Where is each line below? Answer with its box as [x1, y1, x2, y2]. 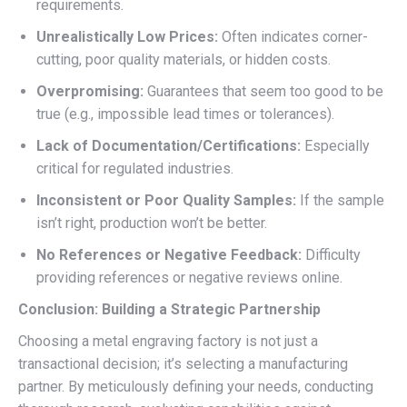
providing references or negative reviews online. [36, 268, 342, 286]
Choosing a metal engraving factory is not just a [18, 332, 318, 350]
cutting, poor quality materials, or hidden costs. [36, 50, 331, 68]
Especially [301, 136, 370, 154]
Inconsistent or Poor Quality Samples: [36, 191, 296, 209]
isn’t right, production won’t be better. [36, 213, 267, 232]
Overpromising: [36, 82, 144, 100]
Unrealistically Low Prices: [36, 27, 218, 45]
